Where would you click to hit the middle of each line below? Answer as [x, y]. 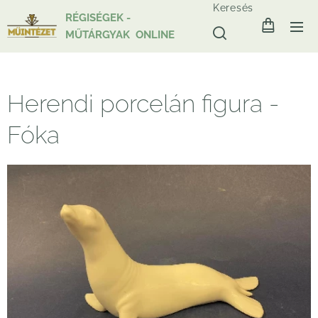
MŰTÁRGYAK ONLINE [124, 35]
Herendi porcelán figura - [143, 104]
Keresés [233, 8]
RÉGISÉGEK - [98, 18]
